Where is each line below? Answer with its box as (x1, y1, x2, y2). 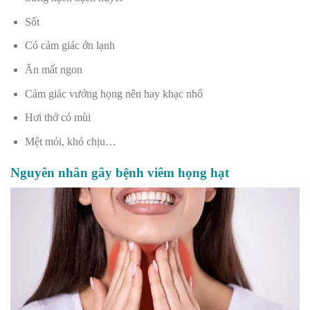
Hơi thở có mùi (24, 111, 91, 124)
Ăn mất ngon (24, 63, 82, 75)
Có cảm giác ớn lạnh (24, 39, 115, 52)
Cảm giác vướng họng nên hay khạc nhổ (24, 87, 203, 100)
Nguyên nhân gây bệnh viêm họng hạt (10, 165, 229, 180)
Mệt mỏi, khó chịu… (24, 135, 116, 147)
